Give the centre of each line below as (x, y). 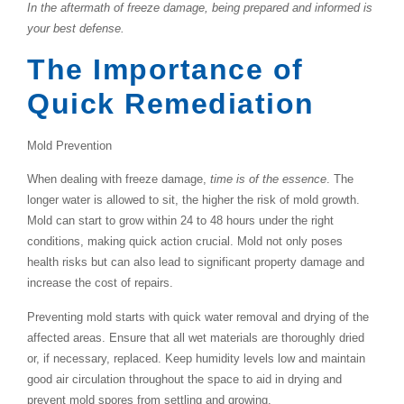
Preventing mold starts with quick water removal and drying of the (198, 317)
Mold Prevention (69, 145)
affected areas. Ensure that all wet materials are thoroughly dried (196, 337)
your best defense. (76, 29)
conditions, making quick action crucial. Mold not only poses (185, 242)
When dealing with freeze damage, (119, 179)
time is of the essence (268, 179)
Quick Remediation (171, 103)
